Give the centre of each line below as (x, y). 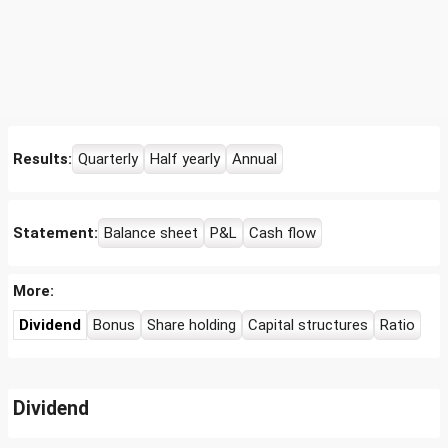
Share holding (191, 325)
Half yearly (185, 159)
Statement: (55, 233)
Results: (42, 159)
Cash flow (282, 233)
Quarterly (108, 159)
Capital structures (308, 325)
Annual (254, 159)
